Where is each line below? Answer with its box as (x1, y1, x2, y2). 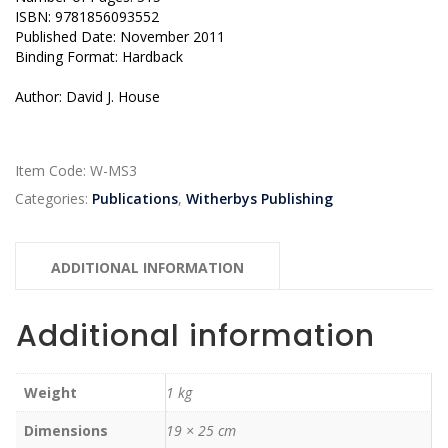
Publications (92, 189, 178, 209)
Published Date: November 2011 (15, 27, 225, 47)
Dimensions (24, 420, 108, 440)
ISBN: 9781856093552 (15, 7, 159, 27)
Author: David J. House (15, 87, 160, 107)
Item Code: (15, 161, 90, 181)
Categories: (15, 189, 92, 209)
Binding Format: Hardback (15, 47, 183, 67)
